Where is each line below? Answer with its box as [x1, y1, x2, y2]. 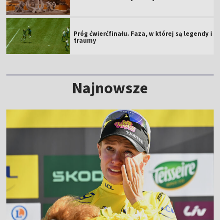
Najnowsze [72, 78, 148, 98]
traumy [74, 36, 97, 45]
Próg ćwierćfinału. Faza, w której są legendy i [74, 29, 213, 38]
